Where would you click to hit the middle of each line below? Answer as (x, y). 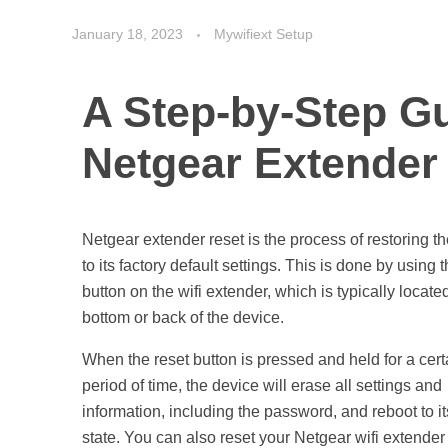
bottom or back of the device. (183, 317)
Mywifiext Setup (263, 33)
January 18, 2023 (127, 33)
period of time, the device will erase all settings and (262, 385)
